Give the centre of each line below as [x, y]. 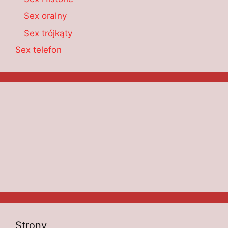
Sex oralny [45, 16]
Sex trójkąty [48, 33]
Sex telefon [38, 50]
